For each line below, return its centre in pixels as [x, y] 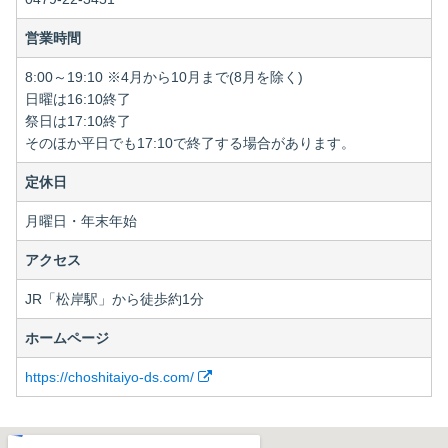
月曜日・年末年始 [81, 221]
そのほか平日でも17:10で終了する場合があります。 [190, 143]
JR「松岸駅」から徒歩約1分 [114, 299]
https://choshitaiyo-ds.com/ [111, 377]
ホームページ [67, 338]
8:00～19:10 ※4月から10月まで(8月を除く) [164, 77]
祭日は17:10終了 [78, 121]
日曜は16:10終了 [78, 99]
